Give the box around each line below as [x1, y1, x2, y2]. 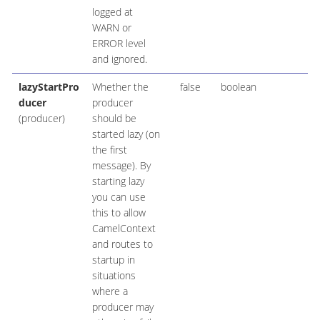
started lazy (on [91, 127, 160, 141]
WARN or [91, 21, 131, 35]
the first [91, 143, 127, 157]
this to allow [91, 206, 146, 220]
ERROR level [91, 36, 146, 51]
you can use [91, 190, 146, 204]
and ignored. [91, 52, 147, 66]
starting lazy [91, 174, 144, 189]
